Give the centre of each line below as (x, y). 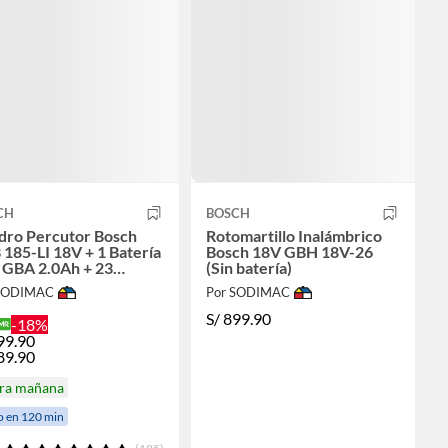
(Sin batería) (248, 268)
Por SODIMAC (247, 292)
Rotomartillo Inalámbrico (293, 236)
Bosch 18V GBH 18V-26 (289, 252)
